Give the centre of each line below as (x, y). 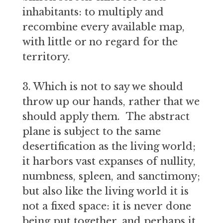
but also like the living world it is (105, 191)
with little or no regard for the (100, 42)
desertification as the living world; (109, 146)
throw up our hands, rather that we (111, 102)
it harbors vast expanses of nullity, (109, 161)
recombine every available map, (103, 27)
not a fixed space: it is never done (107, 206)
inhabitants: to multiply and (93, 12)
